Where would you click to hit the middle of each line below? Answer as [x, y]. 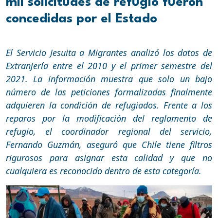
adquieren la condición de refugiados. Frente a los [109, 105]
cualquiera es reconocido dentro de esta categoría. [104, 171]
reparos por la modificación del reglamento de [109, 118]
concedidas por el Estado [82, 19]
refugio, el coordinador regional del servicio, [109, 131]
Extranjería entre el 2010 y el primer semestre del [109, 65]
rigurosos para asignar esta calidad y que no [109, 157]
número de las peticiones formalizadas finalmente [109, 92]
